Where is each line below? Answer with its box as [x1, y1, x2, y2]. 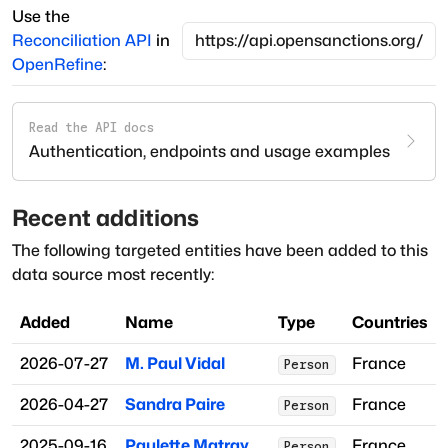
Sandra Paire [125, 395, 225, 415]
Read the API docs [29, 120, 154, 134]
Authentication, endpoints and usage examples [29, 141, 390, 161]
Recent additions [12, 204, 200, 232]
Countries [352, 313, 428, 333]
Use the [12, 6, 70, 26]
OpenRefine [12, 54, 103, 74]
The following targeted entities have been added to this [12, 241, 428, 261]
